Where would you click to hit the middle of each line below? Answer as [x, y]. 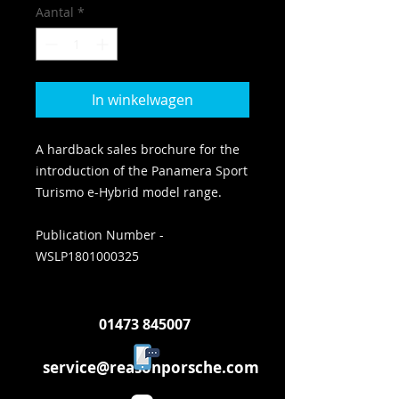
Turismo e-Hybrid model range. [129, 192]
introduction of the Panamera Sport [142, 171]
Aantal [55, 12]
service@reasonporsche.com [151, 367]
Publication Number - [100, 235]
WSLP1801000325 [89, 256]
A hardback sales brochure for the [138, 149]
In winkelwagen [142, 100]
